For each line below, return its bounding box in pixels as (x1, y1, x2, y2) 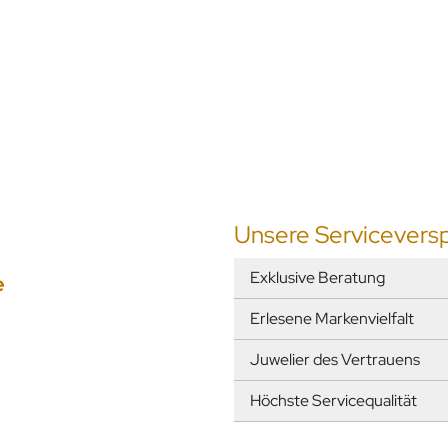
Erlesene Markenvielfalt (250, 307, 414, 329)
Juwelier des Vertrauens (250, 348, 420, 370)
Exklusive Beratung (250, 266, 385, 288)
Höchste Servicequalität (250, 389, 417, 411)
